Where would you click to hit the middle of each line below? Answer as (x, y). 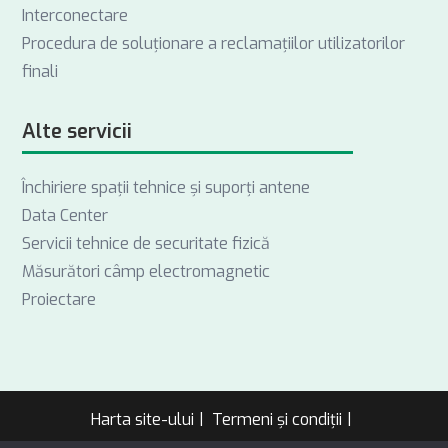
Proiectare (59, 300)
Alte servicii (77, 132)
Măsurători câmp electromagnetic (146, 272)
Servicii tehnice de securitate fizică (146, 244)
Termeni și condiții (277, 420)
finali (40, 72)
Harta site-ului (142, 420)
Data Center (65, 216)
